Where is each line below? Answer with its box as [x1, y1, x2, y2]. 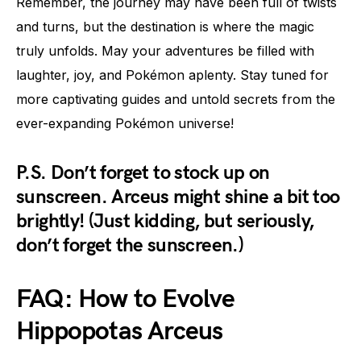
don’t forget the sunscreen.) [16, 234, 244, 257]
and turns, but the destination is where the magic [16, 19, 314, 35]
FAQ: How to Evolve [16, 284, 235, 315]
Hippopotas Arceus [16, 316, 223, 347]
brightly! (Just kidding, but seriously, [16, 210, 314, 233]
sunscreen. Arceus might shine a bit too [16, 185, 340, 209]
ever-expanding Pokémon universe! [16, 115, 234, 131]
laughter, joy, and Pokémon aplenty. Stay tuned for [16, 67, 329, 83]
